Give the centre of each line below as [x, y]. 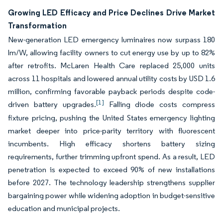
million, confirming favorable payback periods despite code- [111, 91]
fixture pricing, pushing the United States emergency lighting [111, 118]
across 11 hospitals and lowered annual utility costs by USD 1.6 [111, 78]
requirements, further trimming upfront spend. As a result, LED [111, 157]
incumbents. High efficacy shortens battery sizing [111, 144]
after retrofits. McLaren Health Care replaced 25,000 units [111, 65]
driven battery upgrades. [52, 104]
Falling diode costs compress [160, 104]
